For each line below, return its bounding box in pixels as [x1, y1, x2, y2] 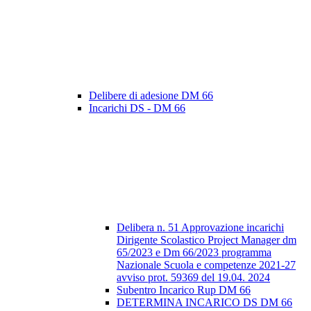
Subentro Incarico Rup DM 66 [117, 284, 251, 296]
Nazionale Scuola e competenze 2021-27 [117, 259, 296, 271]
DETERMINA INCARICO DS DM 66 [117, 296, 292, 309]
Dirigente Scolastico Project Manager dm [117, 234, 296, 246]
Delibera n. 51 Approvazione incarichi [117, 221, 284, 234]
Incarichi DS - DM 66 [89, 102, 185, 115]
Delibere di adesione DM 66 [89, 90, 213, 102]
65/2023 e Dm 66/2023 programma [117, 246, 271, 259]
